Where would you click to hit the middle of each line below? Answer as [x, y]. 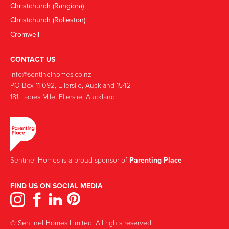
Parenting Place [156, 160]
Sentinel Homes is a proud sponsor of [70, 159]
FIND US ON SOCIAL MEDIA [56, 185]
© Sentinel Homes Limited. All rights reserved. [82, 222]
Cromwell [25, 35]
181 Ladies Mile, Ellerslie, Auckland [63, 97]
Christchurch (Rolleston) [48, 20]
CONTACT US [33, 60]
